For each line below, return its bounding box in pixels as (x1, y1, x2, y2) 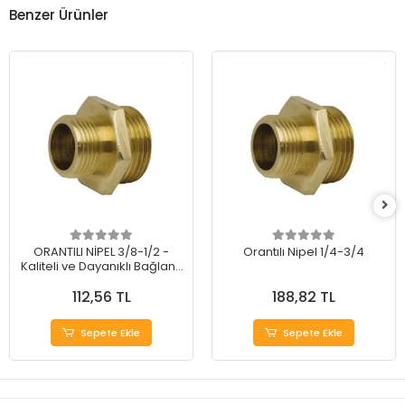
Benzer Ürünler (9, 5, 108, 24)
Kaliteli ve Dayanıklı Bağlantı (21, 258, 182, 276)
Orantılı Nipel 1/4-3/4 (243, 243, 364, 261)
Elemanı (78, 272, 125, 290)
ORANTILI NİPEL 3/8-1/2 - (33, 243, 169, 261)
